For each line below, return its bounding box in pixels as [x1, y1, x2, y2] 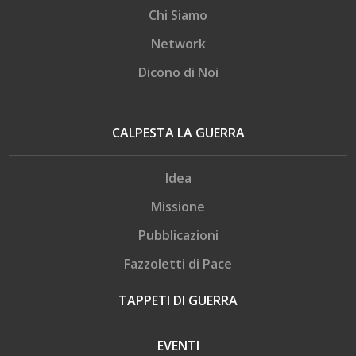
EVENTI [157, 336, 199, 354]
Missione [151, 197, 205, 215]
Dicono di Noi [137, 63, 219, 81]
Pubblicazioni [137, 226, 219, 244]
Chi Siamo [149, 6, 207, 24]
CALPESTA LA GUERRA [111, 123, 245, 141]
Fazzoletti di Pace [124, 254, 232, 273]
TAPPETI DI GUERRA [118, 291, 238, 309]
